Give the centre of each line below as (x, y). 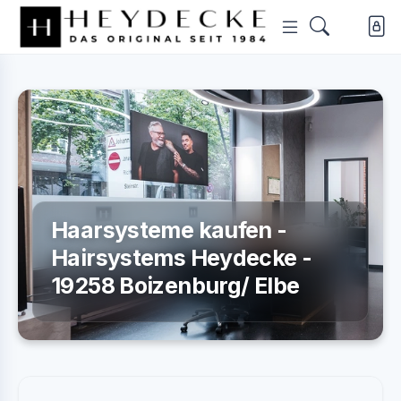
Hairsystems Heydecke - (182, 258)
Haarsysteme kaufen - (169, 230)
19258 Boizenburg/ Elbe (175, 286)
